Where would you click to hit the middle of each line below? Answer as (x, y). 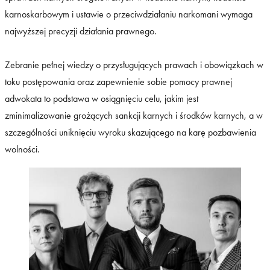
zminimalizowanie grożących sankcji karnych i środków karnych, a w (134, 116)
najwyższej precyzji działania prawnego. (81, 31)
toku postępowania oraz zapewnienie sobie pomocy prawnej (118, 82)
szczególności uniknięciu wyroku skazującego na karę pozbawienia (130, 133)
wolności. (22, 149)
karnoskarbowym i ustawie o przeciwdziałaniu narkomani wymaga (129, 14)
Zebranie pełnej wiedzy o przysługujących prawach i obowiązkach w (134, 65)
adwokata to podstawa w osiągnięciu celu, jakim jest (102, 99)
